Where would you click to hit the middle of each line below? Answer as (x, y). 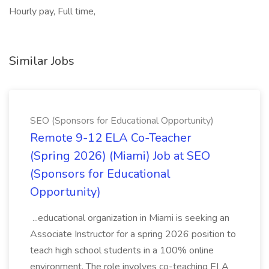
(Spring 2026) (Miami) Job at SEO (120, 156)
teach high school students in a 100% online (122, 250)
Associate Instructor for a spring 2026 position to (133, 234)
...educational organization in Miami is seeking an (130, 218)
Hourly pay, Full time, (52, 11)
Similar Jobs (42, 61)
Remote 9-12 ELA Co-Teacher (111, 138)
